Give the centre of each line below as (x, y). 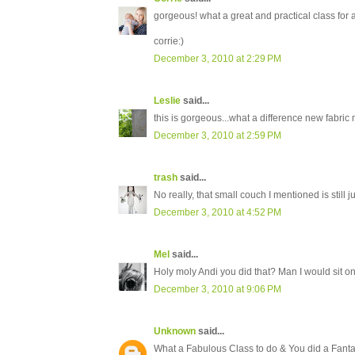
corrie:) (169, 42)
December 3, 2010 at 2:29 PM (218, 59)
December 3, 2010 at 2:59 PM (218, 136)
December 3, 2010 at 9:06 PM (218, 290)
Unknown (175, 332)
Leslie (167, 101)
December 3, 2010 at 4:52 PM (218, 213)
